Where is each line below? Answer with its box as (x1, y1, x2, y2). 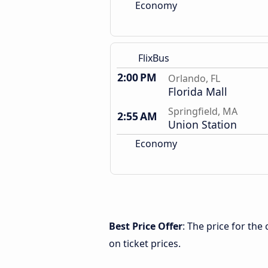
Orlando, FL (168, 72, 220, 85)
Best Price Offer (109, 220, 182, 233)
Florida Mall (168, 84, 227, 99)
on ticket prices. (109, 237, 181, 250)
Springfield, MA (168, 105, 237, 118)
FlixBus (138, 51, 169, 65)
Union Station (168, 117, 237, 132)
